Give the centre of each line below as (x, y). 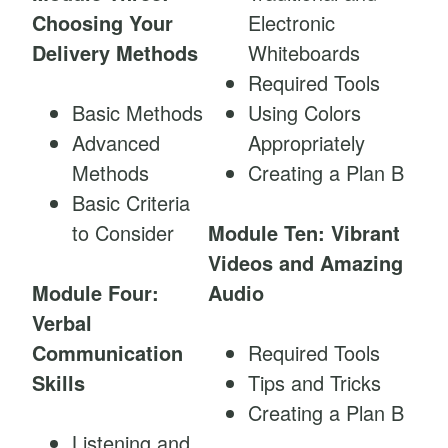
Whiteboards (304, 53)
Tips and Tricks (314, 383)
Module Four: (95, 293)
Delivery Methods (115, 53)
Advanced (116, 143)
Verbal (62, 323)
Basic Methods (137, 113)
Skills (58, 383)
